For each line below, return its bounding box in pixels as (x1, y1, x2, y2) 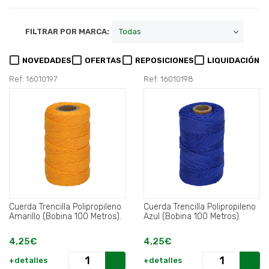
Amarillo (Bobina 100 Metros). (9, 211, 121, 222)
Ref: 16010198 (144, 74, 193, 84)
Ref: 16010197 (9, 74, 57, 84)
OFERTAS (85, 56, 122, 65)
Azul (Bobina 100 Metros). (144, 211, 241, 222)
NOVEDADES (22, 56, 72, 65)
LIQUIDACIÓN (207, 56, 259, 65)
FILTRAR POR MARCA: (25, 27, 109, 37)
